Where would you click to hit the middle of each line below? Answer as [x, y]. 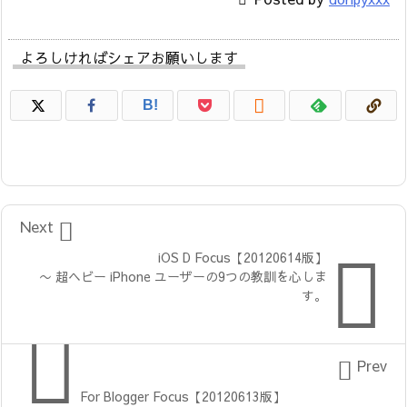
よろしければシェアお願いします [129, 57]
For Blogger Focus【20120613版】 [183, 396]
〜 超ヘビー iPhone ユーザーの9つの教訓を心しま [183, 276]
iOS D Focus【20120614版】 [243, 257]
